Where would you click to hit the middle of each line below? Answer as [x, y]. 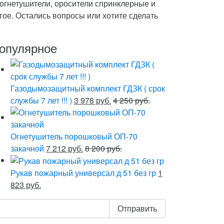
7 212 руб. [64, 148]
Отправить [137, 208]
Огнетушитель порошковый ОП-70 [74, 136]
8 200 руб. [103, 148]
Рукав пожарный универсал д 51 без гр [83, 173]
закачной [27, 148]
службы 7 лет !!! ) [41, 100]
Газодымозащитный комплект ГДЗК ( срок [88, 88]
